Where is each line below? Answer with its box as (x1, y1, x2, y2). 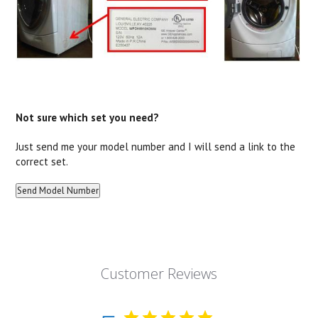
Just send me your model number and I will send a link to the (16, 139, 296, 153)
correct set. (16, 154, 69, 168)
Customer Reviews (100, 263, 217, 283)
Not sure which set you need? (16, 110, 160, 124)
